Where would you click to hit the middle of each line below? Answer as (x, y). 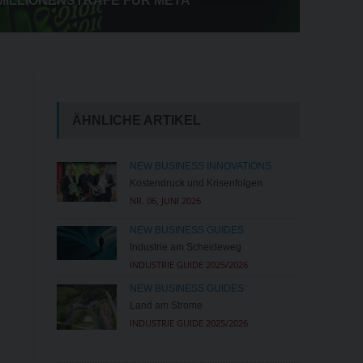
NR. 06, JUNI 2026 (165, 200)
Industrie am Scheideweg (185, 248)
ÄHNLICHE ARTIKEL (136, 120)
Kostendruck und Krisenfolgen (196, 183)
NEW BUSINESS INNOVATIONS (200, 166)
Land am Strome (166, 306)
